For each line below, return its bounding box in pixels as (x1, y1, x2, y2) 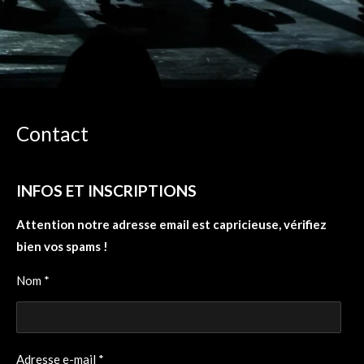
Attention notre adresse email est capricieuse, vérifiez (16, 217, 327, 232)
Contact (16, 122, 89, 146)
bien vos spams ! (16, 239, 108, 254)
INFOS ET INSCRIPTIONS (16, 181, 197, 201)
